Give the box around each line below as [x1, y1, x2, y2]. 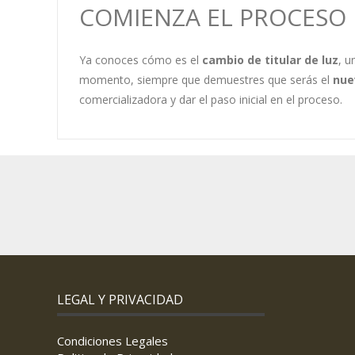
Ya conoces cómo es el [78, 52, 202, 68]
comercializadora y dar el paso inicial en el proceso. [78, 92, 342, 108]
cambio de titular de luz [201, 52, 338, 68]
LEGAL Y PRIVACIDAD [57, 291, 183, 309]
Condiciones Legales [57, 332, 168, 349]
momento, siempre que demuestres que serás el [78, 72, 333, 88]
